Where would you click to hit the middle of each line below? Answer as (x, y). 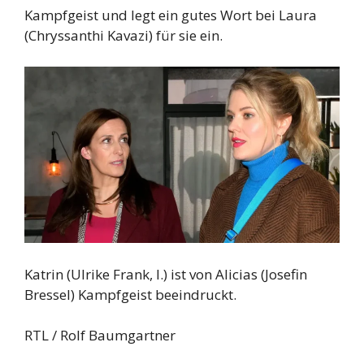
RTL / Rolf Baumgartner (100, 336)
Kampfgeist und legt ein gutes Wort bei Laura (171, 15)
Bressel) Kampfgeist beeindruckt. (130, 294)
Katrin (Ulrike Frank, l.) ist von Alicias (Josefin (166, 274)
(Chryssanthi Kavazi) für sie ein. (123, 36)
